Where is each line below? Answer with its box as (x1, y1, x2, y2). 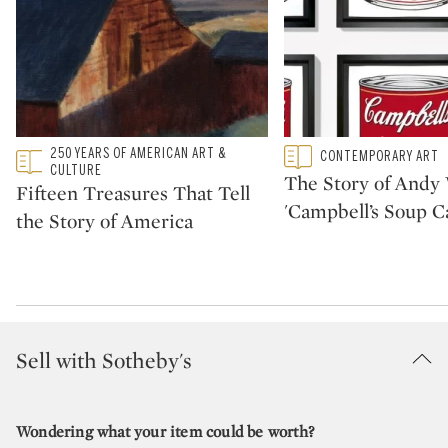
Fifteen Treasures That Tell (16, 179, 250, 206)
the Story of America (16, 207, 193, 234)
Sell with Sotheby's (16, 345, 192, 374)
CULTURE (50, 161, 103, 179)
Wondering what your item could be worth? (16, 420, 314, 442)
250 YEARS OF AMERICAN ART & (50, 144, 228, 162)
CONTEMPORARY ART (320, 148, 439, 166)
